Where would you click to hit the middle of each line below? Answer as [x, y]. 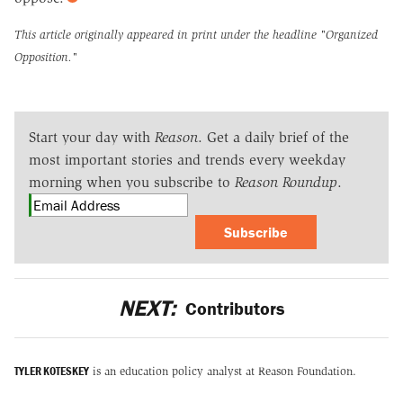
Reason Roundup [286, 183]
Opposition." [46, 58]
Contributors [233, 309]
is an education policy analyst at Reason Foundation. [223, 371]
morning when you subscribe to [132, 183]
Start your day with [92, 138]
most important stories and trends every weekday [187, 160]
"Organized [349, 35]
